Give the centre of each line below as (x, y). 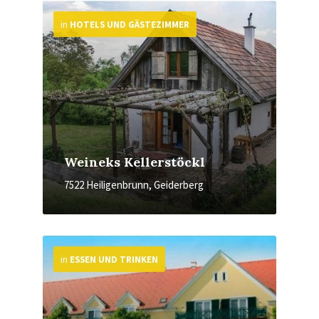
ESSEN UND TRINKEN (114, 260)
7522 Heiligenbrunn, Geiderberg (134, 185)
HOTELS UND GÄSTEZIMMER (130, 25)
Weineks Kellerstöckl (135, 162)
